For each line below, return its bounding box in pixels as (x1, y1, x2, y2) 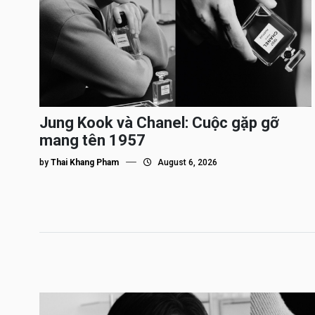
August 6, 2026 (155, 157, 217, 167)
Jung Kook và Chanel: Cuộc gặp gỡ (39, 114, 279, 131)
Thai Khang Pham (51, 157, 119, 167)
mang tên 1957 (39, 131, 146, 149)
